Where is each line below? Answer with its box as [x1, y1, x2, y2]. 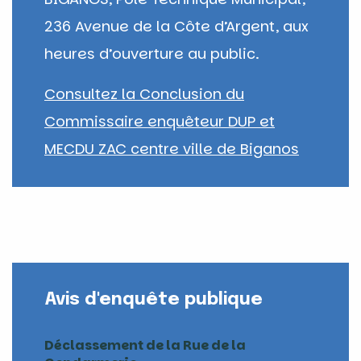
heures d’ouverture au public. [44, 43, 259, 64]
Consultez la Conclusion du [44, 83, 244, 104]
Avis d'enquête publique [44, 290, 263, 309]
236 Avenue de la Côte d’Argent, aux [44, 15, 309, 36]
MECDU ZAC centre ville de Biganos [44, 138, 299, 159]
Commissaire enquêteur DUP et [44, 110, 275, 131]
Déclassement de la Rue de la [44, 335, 246, 355]
